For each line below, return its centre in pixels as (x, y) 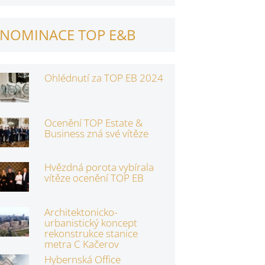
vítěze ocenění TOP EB (94, 178)
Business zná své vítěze (96, 133)
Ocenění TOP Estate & (93, 122)
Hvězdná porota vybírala (99, 167)
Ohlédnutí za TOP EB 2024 (104, 78)
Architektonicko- (80, 212)
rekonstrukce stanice (91, 233)
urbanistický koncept (91, 222)
